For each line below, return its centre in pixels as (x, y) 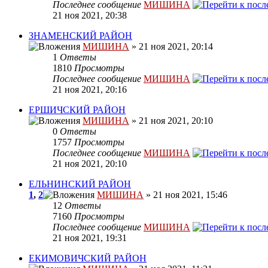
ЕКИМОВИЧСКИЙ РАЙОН (88, 258)
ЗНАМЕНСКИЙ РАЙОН (80, 36)
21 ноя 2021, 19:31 (90, 238)
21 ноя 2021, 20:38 (90, 16)
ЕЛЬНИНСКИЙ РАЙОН (80, 184)
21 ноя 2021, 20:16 (90, 90)
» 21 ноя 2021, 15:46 (185, 195)
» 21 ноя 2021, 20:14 (171, 47)
